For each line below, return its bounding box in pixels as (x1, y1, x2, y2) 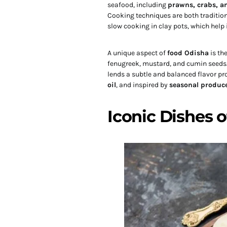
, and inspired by (116, 81, 169, 89)
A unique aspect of (107, 49, 167, 57)
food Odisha (167, 49, 209, 57)
